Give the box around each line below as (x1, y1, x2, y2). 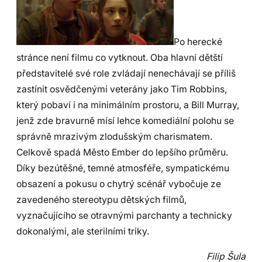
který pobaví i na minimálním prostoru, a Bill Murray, (16, 99, 239, 111)
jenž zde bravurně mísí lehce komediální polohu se (16, 115, 234, 126)
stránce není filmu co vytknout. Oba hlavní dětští (16, 51, 223, 63)
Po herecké (174, 36, 222, 47)
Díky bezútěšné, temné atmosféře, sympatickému (16, 162, 229, 174)
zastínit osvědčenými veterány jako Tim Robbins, (16, 83, 227, 95)
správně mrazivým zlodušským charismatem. (16, 130, 212, 142)
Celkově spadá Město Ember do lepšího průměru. (16, 146, 228, 158)
